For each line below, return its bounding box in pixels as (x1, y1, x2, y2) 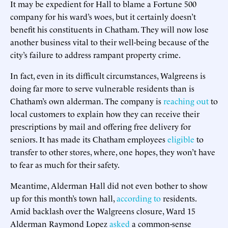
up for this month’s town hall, (10, 192, 117, 204)
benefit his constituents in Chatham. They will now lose (10, 23, 209, 35)
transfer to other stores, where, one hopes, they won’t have (10, 146, 215, 157)
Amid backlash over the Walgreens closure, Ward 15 (10, 205, 195, 216)
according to (117, 192, 161, 204)
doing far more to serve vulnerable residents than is (10, 82, 194, 94)
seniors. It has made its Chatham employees (10, 133, 167, 145)
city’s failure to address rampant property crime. (10, 48, 181, 60)
